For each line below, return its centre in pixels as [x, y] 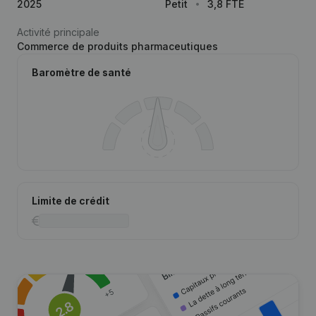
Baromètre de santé [81, 72]
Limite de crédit [71, 201]
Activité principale [58, 32]
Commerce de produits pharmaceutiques [117, 46]
